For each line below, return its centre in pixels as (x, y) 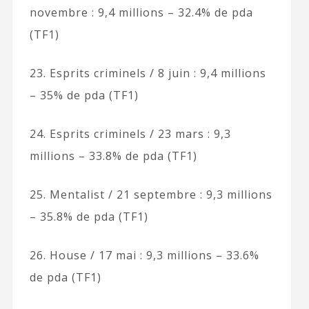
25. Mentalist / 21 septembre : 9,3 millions (151, 194)
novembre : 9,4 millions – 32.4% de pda (141, 12)
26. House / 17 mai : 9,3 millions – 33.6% (144, 255)
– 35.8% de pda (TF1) (89, 216)
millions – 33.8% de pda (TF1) (113, 156)
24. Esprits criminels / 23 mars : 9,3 (130, 133)
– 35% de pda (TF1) (84, 95)
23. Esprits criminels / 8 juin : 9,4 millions (148, 73)
